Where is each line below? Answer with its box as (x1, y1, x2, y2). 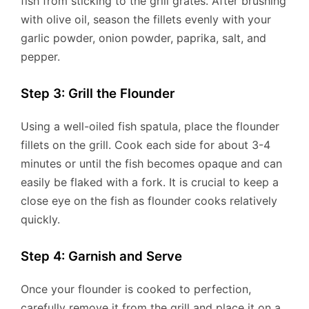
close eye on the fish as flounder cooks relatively (21, 193, 277, 208)
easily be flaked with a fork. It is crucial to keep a (21, 175, 279, 189)
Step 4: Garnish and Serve (21, 248, 182, 264)
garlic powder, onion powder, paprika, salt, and (21, 31, 266, 46)
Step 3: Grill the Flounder (21, 86, 175, 102)
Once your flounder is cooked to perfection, (21, 281, 251, 296)
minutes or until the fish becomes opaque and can (21, 156, 282, 170)
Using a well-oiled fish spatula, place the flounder (21, 119, 279, 133)
